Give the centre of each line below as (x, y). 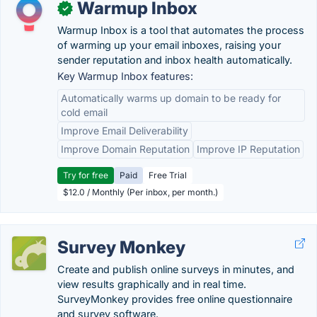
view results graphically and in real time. (152, 284)
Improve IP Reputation (248, 149)
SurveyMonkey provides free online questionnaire (175, 299)
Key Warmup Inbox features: (125, 76)
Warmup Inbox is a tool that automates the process (181, 30)
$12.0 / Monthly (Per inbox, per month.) (140, 192)
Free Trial (168, 175)
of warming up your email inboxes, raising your (169, 45)
